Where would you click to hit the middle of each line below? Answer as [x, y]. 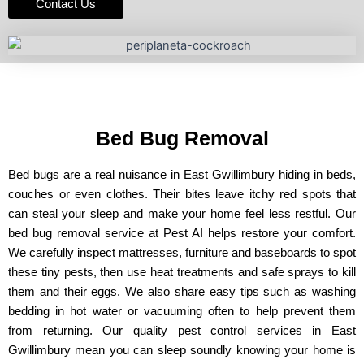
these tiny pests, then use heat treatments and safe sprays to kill [182, 272]
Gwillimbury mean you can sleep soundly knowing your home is [182, 350]
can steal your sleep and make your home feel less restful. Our [182, 214]
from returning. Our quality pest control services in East [182, 331]
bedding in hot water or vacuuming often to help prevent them [182, 311]
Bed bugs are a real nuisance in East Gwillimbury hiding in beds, [182, 175]
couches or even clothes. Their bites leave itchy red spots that [182, 194]
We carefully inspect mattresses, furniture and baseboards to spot [182, 253]
